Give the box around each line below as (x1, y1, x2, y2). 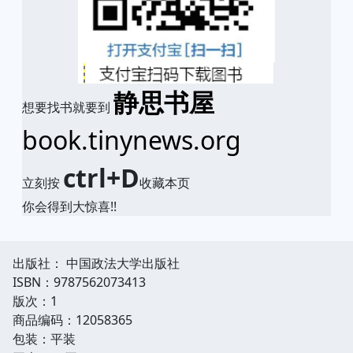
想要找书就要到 (22, 98, 113, 116)
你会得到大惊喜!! (22, 197, 117, 215)
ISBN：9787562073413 (13, 273, 146, 291)
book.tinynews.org (22, 122, 241, 157)
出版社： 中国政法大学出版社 (13, 254, 180, 272)
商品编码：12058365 (13, 310, 132, 329)
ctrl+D (63, 160, 139, 195)
